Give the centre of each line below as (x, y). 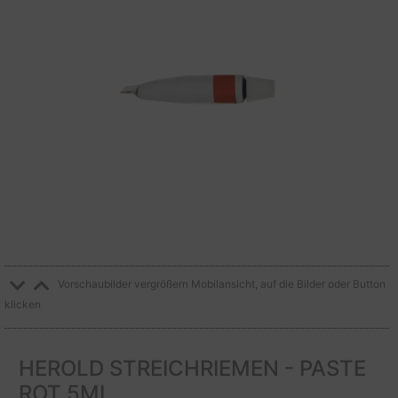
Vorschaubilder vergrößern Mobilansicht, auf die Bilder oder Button (222, 284)
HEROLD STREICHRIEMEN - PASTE (192, 369)
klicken (23, 305)
